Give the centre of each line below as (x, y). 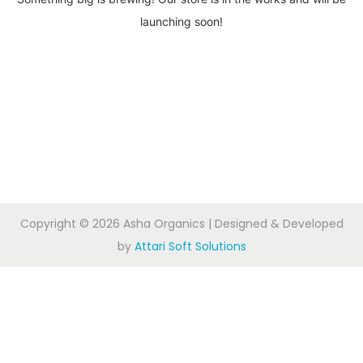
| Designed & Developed (274, 224)
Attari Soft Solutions (190, 246)
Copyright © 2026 (71, 224)
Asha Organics (164, 224)
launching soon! (181, 21)
